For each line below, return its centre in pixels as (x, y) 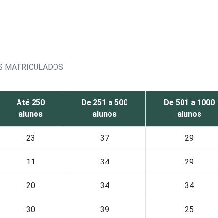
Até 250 (31, 102)
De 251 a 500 (104, 102)
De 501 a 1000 (189, 102)
